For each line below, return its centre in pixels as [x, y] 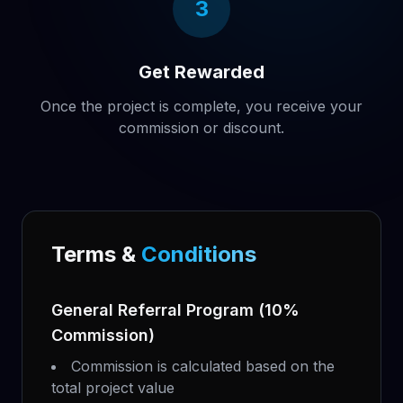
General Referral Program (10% [175, 310]
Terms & [96, 254]
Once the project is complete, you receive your [201, 106]
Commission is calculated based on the [203, 366]
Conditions [199, 254]
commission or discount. [201, 128]
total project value [113, 388]
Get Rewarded [201, 72]
